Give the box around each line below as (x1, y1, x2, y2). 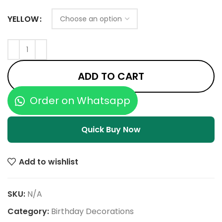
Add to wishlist (19, 156, 79, 167)
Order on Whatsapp (27, 94, 130, 108)
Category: (7, 206, 49, 217)
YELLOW (7, 13, 39, 25)
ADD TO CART (78, 69, 144, 83)
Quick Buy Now (81, 124, 141, 135)
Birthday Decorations (51, 206, 134, 217)
